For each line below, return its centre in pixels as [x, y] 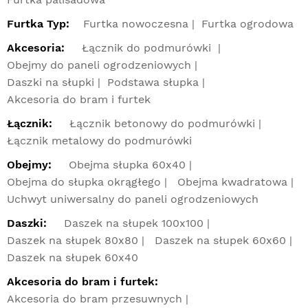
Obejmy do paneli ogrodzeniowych [99, 65]
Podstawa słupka [153, 82]
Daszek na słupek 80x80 [73, 240]
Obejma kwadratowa [232, 181]
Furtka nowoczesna [136, 23]
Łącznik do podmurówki [148, 47]
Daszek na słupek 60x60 [220, 240]
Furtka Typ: [38, 23]
